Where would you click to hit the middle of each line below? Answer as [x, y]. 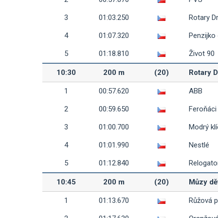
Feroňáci [203, 109]
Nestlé [199, 145]
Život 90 [202, 54]
